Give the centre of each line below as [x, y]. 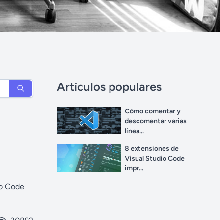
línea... [134, 131]
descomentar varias [156, 121]
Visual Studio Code [155, 158]
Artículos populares [109, 87]
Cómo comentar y [153, 111]
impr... [134, 168]
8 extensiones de [152, 149]
